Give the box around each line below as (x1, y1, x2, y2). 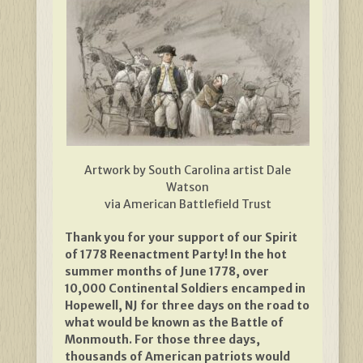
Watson (166, 179, 209, 194)
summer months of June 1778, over (65, 263, 269, 279)
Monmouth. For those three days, (65, 331, 260, 347)
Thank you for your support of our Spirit (65, 229, 297, 245)
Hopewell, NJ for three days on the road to (65, 297, 310, 313)
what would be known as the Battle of (65, 314, 284, 330)
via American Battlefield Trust (104, 196, 271, 211)
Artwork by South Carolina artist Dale (84, 162, 291, 177)
